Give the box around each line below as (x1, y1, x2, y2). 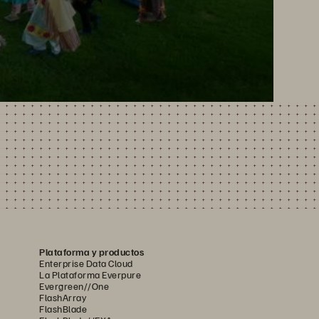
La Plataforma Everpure (39, 268, 141, 281)
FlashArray (39, 291, 86, 304)
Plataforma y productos (39, 246, 144, 258)
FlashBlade (39, 303, 87, 315)
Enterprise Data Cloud (39, 257, 133, 270)
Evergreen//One (39, 280, 109, 293)
